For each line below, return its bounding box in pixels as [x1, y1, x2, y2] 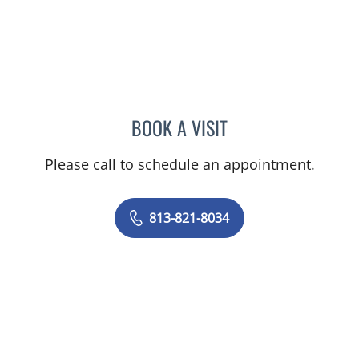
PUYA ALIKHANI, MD [227, 115, 331, 136]
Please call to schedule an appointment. [44, 155, 315, 175]
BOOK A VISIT [131, 113, 228, 143]
